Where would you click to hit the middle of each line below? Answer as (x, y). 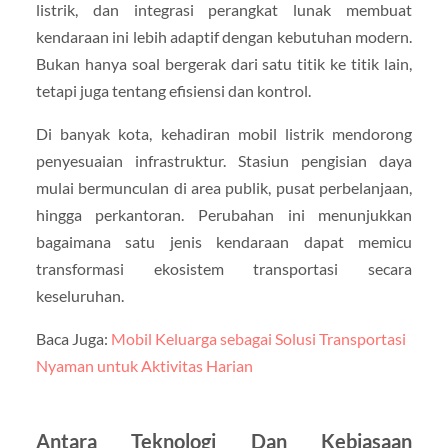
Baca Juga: (73, 339)
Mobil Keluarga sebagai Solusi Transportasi (258, 339)
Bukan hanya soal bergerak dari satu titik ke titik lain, (224, 63)
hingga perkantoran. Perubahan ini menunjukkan (224, 214)
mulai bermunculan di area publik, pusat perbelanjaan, (224, 187)
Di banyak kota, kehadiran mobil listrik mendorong (224, 133)
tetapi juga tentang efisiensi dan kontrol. (173, 90)
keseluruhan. (79, 295)
